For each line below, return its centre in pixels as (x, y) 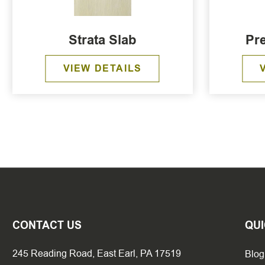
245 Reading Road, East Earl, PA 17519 (97, 253)
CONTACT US (47, 225)
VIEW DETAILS (102, 68)
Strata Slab (103, 40)
